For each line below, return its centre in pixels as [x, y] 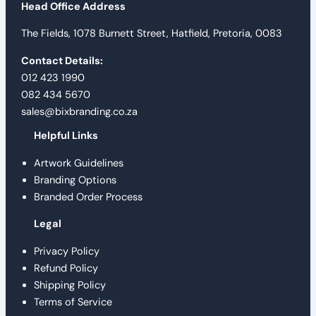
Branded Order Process [88, 197]
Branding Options [75, 180]
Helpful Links [66, 135]
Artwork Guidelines [79, 163]
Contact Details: [62, 61]
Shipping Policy [70, 285]
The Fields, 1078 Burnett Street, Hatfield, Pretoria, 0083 [151, 34]
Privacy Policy [67, 251]
